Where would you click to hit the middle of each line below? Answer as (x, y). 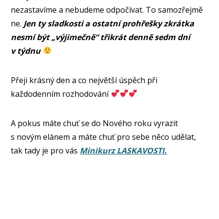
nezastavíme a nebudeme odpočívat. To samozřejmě (107, 10)
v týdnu (27, 51)
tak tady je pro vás (45, 150)
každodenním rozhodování (61, 94)
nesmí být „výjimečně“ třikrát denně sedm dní (101, 37)
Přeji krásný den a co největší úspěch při (84, 80)
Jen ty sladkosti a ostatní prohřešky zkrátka (108, 23)
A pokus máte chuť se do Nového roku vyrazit (95, 123)
